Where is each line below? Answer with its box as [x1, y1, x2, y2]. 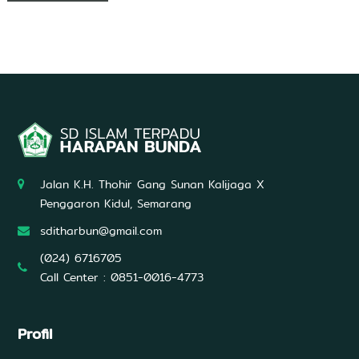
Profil [26, 322, 52, 346]
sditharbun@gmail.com [39, 222, 162, 240]
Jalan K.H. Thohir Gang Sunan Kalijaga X [39, 175, 264, 193]
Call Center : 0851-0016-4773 [39, 268, 204, 286]
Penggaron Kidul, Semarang [39, 195, 192, 212]
